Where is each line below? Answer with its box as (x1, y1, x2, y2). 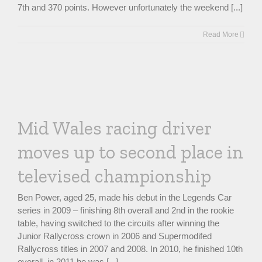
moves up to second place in (18, 141, 243, 163)
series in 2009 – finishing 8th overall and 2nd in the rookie (18, 205, 234, 215)
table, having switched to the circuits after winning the (18, 218, 219, 228)
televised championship (18, 165, 211, 187)
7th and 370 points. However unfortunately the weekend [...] (18, 2, 243, 12)
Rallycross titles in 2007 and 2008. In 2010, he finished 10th (18, 244, 243, 254)
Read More (203, 30, 239, 39)
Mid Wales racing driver (18, 117, 211, 139)
